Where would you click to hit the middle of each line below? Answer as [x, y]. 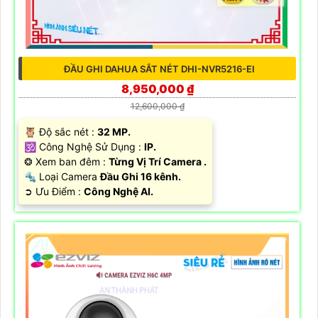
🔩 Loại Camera [62, 177]
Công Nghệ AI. [119, 192]
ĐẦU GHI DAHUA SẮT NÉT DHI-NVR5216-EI [159, 69]
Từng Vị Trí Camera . [158, 162]
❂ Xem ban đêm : [66, 162]
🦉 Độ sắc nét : [61, 132]
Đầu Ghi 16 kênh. [141, 177]
